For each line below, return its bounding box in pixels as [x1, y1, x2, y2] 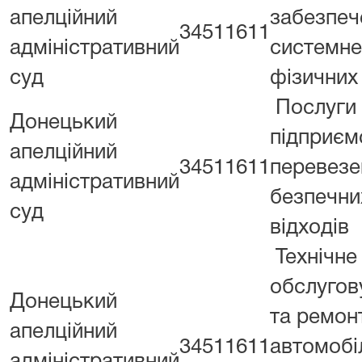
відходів [270, 218, 349, 238]
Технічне [276, 248, 357, 267]
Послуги [276, 99, 356, 118]
